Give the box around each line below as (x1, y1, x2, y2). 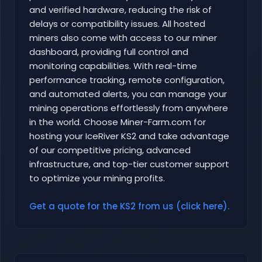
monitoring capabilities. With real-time (29, 60, 197, 73)
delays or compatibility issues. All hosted (29, 18, 205, 30)
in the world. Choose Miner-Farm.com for (29, 116, 206, 129)
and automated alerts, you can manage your (29, 88, 227, 101)
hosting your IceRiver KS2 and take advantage (29, 130, 229, 143)
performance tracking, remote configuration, (29, 74, 225, 87)
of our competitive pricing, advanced (29, 144, 191, 157)
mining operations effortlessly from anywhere (29, 102, 228, 115)
